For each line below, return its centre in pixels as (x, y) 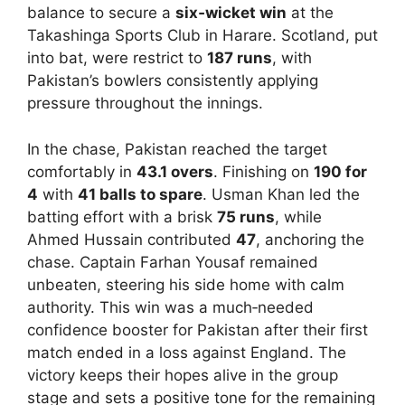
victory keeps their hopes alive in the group (183, 375)
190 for (340, 171)
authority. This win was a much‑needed (170, 307)
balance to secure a (101, 13)
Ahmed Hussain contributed (132, 239)
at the (310, 13)
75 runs (246, 217)
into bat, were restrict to (117, 58)
